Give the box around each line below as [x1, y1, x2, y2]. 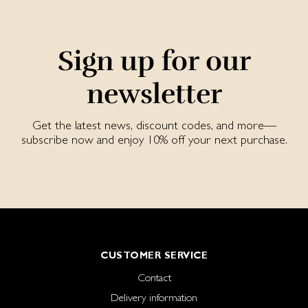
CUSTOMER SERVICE [100, 250, 208, 261]
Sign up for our [57, 44, 251, 79]
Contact [137, 271, 171, 285]
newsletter [86, 77, 222, 112]
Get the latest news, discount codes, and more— [32, 118, 276, 133]
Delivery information [111, 291, 197, 305]
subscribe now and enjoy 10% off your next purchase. [21, 132, 287, 147]
